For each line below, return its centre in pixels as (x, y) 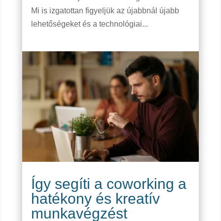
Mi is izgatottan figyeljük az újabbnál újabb (105, 11)
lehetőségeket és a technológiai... (89, 24)
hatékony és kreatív (95, 199)
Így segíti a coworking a (109, 184)
